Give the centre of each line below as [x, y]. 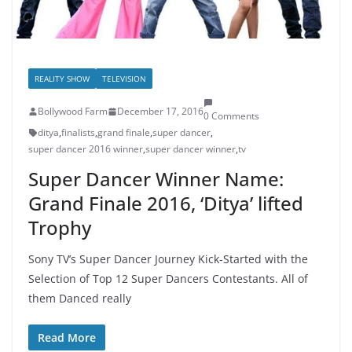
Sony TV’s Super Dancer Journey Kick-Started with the [168, 259]
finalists [78, 133]
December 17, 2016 [160, 112]
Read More [67, 338]
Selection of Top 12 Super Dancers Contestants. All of [168, 279]
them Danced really [80, 299]
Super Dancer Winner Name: [156, 179]
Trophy [60, 228]
